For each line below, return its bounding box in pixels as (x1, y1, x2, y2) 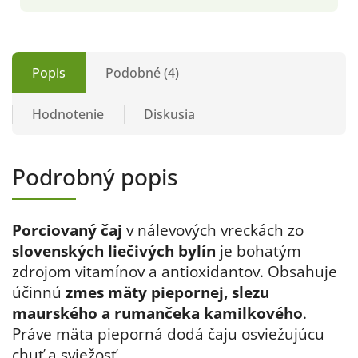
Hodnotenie (32, 105, 104, 124)
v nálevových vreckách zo (122, 220, 304, 241)
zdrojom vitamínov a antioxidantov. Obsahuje (12, 261, 337, 282)
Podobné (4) (105, 64, 179, 82)
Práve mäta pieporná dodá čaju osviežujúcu (12, 324, 324, 344)
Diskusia (144, 105, 195, 124)
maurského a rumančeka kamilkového (12, 303, 303, 324)
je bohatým (216, 241, 301, 261)
